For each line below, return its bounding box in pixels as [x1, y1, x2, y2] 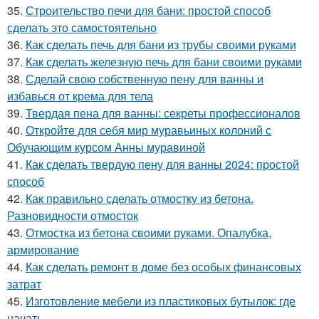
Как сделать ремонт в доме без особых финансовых [26, 258, 301, 276]
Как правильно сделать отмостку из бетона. [26, 190, 253, 207]
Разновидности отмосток [7, 207, 138, 224]
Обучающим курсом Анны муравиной [7, 139, 205, 156]
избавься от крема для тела [7, 88, 153, 105]
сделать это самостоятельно [7, 19, 157, 36]
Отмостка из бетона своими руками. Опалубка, [26, 224, 271, 241]
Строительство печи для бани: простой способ [26, 2, 271, 19]
